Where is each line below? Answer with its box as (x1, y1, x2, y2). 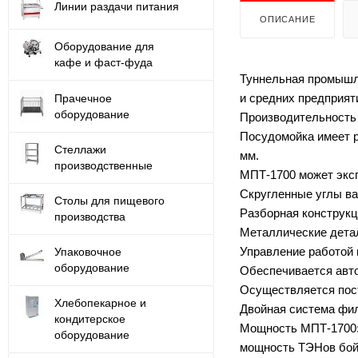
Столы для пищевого (54, 194, 165, 208)
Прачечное (54, 91, 112, 105)
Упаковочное (54, 245, 121, 259)
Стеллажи (54, 143, 106, 157)
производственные (54, 159, 153, 173)
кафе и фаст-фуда (54, 55, 153, 69)
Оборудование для (54, 39, 154, 53)
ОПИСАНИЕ (260, 14, 316, 24)
